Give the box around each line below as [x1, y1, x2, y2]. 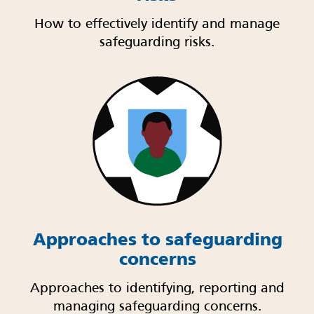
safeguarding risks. [100, 36, 214, 50]
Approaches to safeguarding [32, 229, 282, 250]
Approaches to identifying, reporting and [30, 282, 285, 296]
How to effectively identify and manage [34, 18, 280, 32]
